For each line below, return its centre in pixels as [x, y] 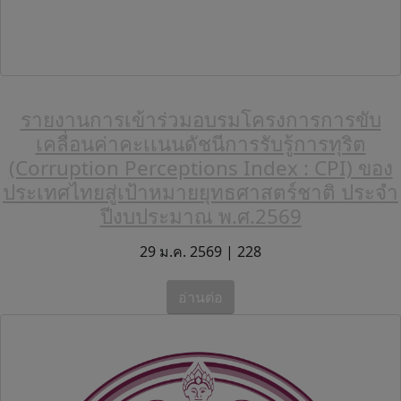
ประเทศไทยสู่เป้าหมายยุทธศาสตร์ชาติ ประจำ [200, 192]
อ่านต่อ [200, 297]
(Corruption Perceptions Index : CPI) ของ [200, 167]
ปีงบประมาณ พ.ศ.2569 [200, 216]
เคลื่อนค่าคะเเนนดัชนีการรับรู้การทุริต [200, 143]
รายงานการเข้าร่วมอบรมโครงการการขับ [200, 119]
